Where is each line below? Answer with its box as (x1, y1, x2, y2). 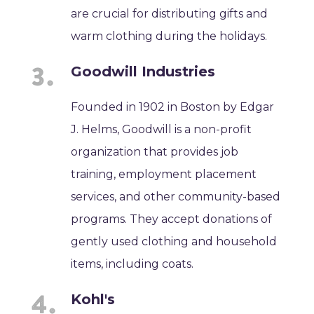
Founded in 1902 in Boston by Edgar (71, 100, 275, 114)
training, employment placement (71, 167, 257, 181)
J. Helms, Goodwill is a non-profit (71, 122, 252, 136)
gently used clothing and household (71, 234, 278, 248)
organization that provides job (71, 144, 239, 158)
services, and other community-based (71, 189, 281, 203)
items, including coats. (71, 257, 194, 271)
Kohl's (71, 290, 116, 308)
